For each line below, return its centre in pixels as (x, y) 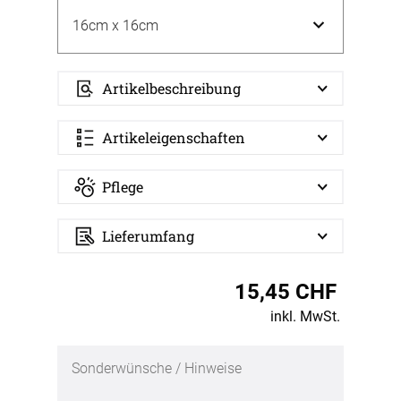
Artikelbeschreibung (171, 88)
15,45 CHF (286, 292)
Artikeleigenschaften (174, 137)
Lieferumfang (148, 236)
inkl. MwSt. (305, 316)
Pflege (123, 187)
